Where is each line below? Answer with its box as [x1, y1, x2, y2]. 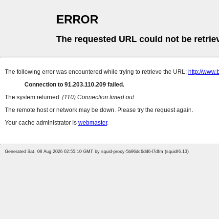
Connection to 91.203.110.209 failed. [24, 81, 124, 88]
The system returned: [5, 94, 62, 101]
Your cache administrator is [5, 119, 78, 127]
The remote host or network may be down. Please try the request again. [5, 107, 193, 114]
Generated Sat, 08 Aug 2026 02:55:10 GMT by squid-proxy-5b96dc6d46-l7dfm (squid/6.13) [5, 149, 189, 154]
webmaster [78, 119, 107, 127]
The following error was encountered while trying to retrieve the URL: [5, 68, 188, 76]
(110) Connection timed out [62, 94, 134, 101]
